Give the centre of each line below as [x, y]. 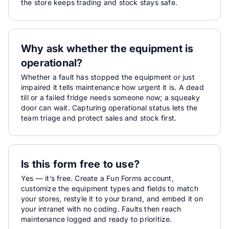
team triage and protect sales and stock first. [99, 118]
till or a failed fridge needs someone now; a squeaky [111, 97]
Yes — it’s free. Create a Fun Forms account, [97, 178]
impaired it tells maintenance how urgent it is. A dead [112, 87]
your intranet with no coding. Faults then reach [101, 209]
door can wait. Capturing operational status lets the [109, 108]
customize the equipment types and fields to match [110, 188]
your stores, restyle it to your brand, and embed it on [112, 199]
